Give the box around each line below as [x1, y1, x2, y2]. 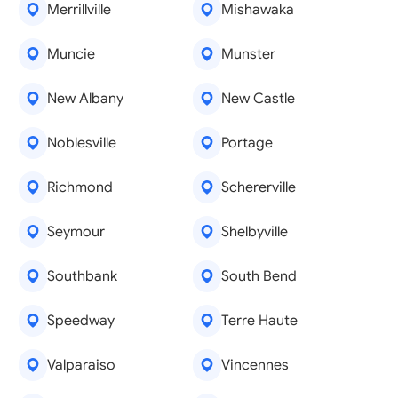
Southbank [46, 267, 117, 285]
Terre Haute [220, 312, 298, 330]
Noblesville [46, 134, 116, 152]
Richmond [46, 179, 113, 196]
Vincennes [220, 356, 289, 374]
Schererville [220, 179, 296, 196]
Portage [220, 134, 273, 152]
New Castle [220, 90, 295, 107]
